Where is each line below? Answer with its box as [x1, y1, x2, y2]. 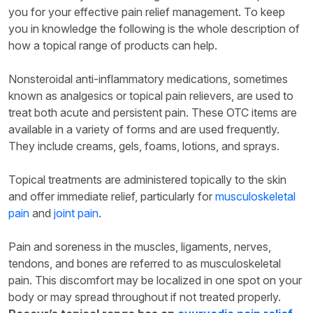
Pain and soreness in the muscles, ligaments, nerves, [8, 239, 271, 254]
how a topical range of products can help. [8, 38, 217, 52]
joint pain [54, 205, 99, 220]
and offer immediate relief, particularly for [8, 189, 215, 203]
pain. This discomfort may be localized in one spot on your [8, 272, 302, 287]
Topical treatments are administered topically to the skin [8, 172, 286, 187]
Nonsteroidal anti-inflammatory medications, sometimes [8, 71, 288, 86]
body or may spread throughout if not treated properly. [8, 289, 281, 304]
